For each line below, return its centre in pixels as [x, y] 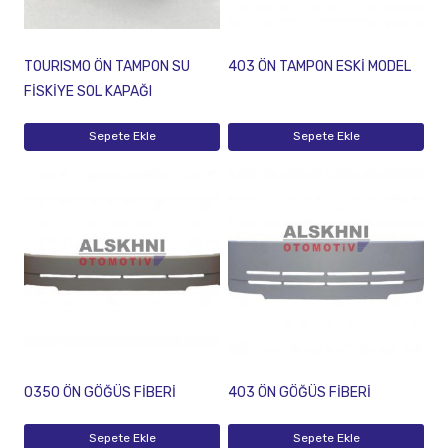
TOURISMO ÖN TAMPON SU [107, 66]
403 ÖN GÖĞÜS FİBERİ [299, 393]
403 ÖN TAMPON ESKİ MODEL [319, 66]
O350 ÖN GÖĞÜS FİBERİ [100, 393]
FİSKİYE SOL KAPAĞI [88, 91]
